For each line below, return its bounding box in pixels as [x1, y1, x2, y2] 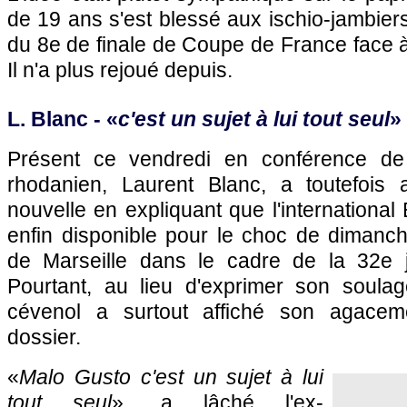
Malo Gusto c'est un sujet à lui [19, 365, 323, 389]
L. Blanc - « [7, 107, 118, 131]
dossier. [7, 325, 81, 349]
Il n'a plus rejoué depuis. [7, 58, 233, 82]
